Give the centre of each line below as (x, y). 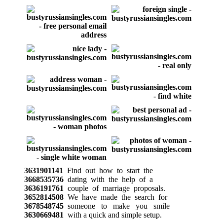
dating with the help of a (108, 179)
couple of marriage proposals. (114, 188)
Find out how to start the (108, 170)
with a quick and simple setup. (112, 215)
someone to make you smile (116, 206)
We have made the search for (115, 197)
